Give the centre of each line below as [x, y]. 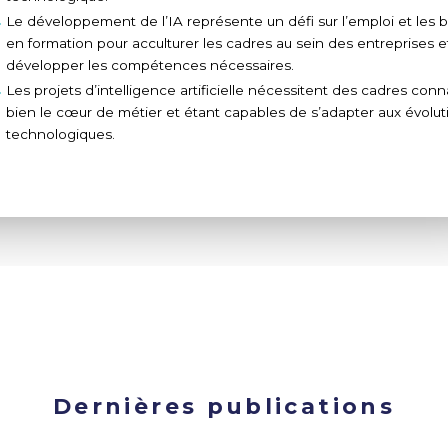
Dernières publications [224, 405]
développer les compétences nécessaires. [149, 64]
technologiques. [62, 134]
